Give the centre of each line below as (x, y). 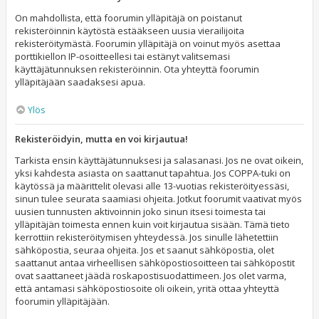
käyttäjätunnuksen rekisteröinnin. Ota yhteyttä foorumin (137, 69)
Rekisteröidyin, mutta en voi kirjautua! (101, 139)
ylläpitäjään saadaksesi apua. (80, 82)
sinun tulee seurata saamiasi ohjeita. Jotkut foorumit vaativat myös (158, 199)
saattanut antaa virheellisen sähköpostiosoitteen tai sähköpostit (155, 263)
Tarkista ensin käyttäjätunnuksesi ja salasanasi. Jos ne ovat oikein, (159, 160)
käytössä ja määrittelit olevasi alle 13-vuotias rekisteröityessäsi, (152, 186)
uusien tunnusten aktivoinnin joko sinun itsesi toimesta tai (140, 211)
